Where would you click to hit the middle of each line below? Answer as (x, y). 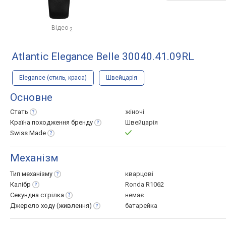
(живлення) (74, 206)
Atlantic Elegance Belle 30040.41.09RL (103, 56)
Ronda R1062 (145, 184)
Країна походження (41, 122)
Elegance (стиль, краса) (53, 78)
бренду (82, 122)
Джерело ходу (33, 206)
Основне (31, 97)
